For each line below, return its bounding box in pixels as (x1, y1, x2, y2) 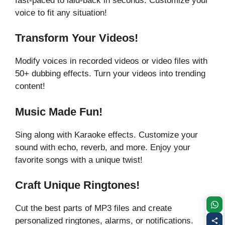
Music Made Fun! (15, 105, 102, 118)
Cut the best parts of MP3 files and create (15, 203, 172, 213)
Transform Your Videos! (15, 32, 138, 44)
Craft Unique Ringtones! (15, 179, 140, 191)
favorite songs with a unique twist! (15, 155, 143, 165)
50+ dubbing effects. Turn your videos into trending (15, 69, 205, 78)
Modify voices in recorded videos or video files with (15, 56, 207, 66)
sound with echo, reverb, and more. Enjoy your (15, 142, 190, 152)
